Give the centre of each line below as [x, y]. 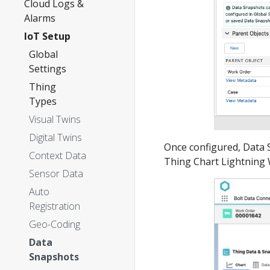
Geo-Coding [55, 224]
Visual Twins [55, 119]
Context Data [58, 155]
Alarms [40, 18]
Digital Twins [55, 137]
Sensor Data [56, 174]
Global [43, 54]
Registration [55, 206]
